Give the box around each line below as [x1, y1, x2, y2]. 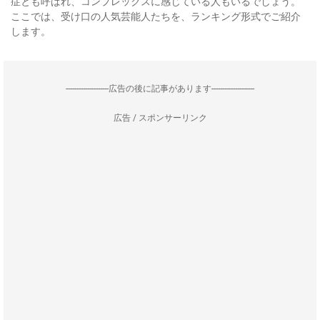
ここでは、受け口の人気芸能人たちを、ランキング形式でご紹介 [11, 11, 301, 22]
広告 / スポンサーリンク [113, 113, 207, 123]
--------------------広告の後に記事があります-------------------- [66, 84, 254, 94]
